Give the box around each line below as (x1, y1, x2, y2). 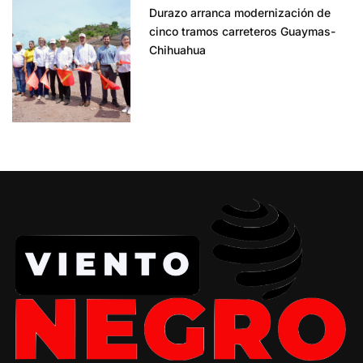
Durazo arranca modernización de (149, 5, 331, 19)
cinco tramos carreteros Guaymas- (149, 23, 336, 38)
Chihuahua (149, 42, 207, 57)
